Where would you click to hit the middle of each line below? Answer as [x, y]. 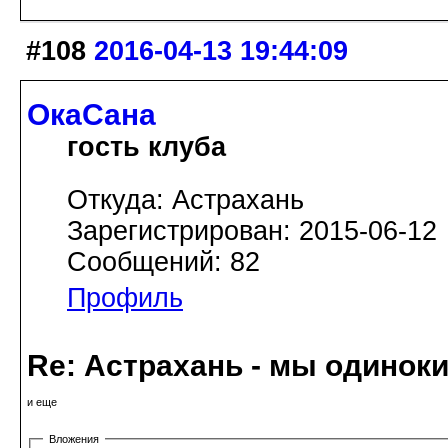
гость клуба [146, 147]
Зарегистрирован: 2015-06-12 [252, 231]
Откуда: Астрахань [185, 200]
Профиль [125, 298]
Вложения [74, 439]
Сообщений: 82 [163, 262]
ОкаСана [91, 115]
